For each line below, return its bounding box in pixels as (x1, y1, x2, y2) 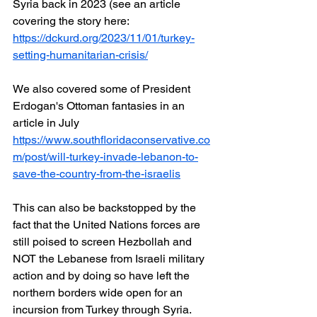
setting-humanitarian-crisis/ (13, 48, 148, 62)
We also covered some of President (13, 82, 193, 96)
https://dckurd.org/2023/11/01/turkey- (13, 31, 195, 45)
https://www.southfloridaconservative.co (13, 133, 210, 146)
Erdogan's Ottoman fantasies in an (13, 99, 188, 113)
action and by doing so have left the (13, 269, 192, 282)
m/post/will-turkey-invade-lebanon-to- (13, 150, 198, 163)
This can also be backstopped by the (13, 201, 199, 214)
